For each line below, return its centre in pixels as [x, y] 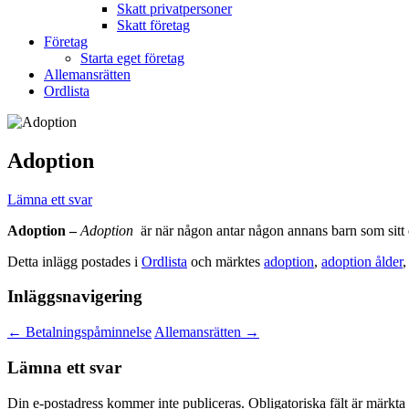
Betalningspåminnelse [87, 332]
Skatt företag [153, 25]
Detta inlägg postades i [74, 261]
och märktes [225, 261]
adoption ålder [362, 261]
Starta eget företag [132, 58]
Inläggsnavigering [75, 297]
